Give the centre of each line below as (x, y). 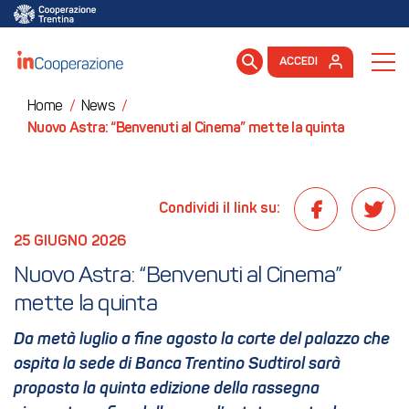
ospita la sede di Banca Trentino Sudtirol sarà (177, 364)
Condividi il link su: (220, 209)
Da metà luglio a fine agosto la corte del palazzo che (202, 340)
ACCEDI (300, 62)
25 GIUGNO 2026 (70, 242)
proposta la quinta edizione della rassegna (167, 389)
